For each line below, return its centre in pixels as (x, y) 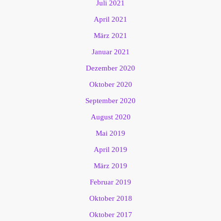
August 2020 (110, 117)
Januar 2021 (110, 52)
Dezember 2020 (110, 68)
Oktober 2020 (110, 85)
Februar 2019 (110, 182)
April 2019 (110, 150)
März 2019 (110, 166)
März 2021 (110, 36)
